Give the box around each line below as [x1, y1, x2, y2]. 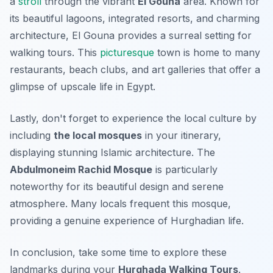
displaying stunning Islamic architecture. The [10, 146, 215, 159]
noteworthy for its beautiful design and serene [10, 180, 224, 193]
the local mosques [54, 129, 142, 142]
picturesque [100, 46, 154, 59]
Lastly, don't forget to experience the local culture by [10, 112, 257, 125]
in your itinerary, [142, 129, 221, 142]
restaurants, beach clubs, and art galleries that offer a [10, 63, 260, 76]
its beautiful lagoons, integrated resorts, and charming [10, 12, 260, 25]
